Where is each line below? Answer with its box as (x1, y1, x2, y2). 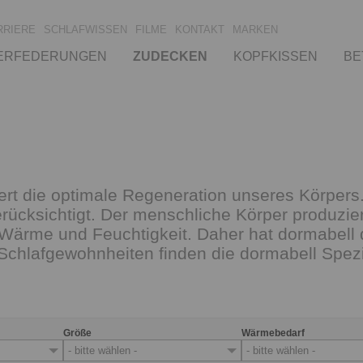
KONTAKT (175, 23, 224, 36)
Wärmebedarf (241, 327, 305, 339)
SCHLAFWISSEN (44, 23, 127, 36)
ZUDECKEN (133, 49, 207, 63)
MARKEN (233, 23, 278, 36)
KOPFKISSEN (233, 49, 318, 63)
